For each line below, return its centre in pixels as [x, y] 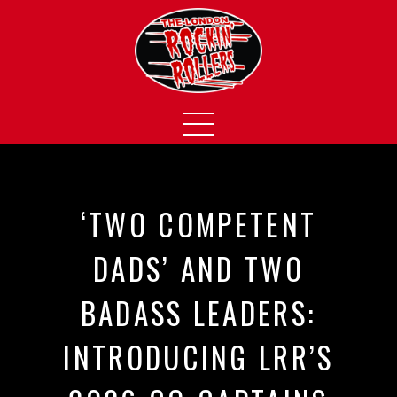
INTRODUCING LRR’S [198, 357]
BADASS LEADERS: [198, 313]
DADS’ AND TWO [198, 269]
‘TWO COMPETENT [198, 224]
